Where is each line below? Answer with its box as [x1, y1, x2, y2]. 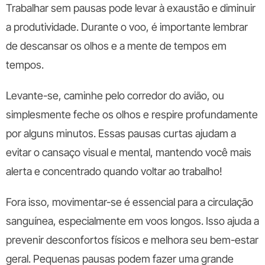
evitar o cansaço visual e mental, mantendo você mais [6, 146, 251, 159]
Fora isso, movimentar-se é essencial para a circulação [6, 196, 253, 208]
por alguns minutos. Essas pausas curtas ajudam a [6, 127, 236, 140]
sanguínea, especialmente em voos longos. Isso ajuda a [6, 215, 259, 227]
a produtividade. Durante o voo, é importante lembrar [6, 21, 248, 33]
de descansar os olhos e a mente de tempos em [6, 40, 227, 52]
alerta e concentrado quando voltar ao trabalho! [6, 165, 222, 177]
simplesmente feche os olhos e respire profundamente [6, 108, 258, 121]
